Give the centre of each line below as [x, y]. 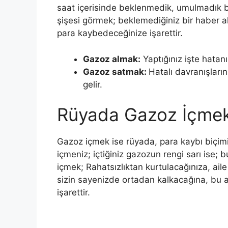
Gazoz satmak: [116, 72]
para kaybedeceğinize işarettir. [120, 33]
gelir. [93, 84]
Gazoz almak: [112, 59]
